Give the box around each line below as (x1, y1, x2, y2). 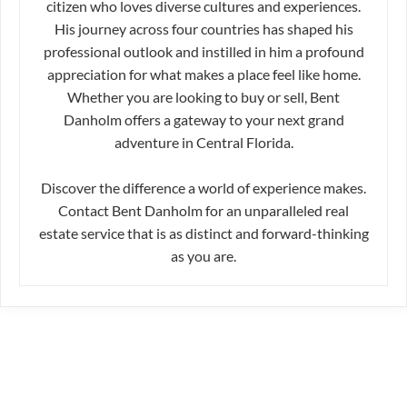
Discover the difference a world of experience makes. (41, 179, 366, 197)
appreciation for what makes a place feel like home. (46, 65, 361, 84)
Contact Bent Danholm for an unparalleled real (58, 202, 349, 220)
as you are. (171, 247, 236, 265)
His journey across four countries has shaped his (54, 20, 353, 38)
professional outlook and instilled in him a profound (43, 43, 364, 61)
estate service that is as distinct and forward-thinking (38, 224, 369, 243)
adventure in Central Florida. (114, 134, 293, 152)
